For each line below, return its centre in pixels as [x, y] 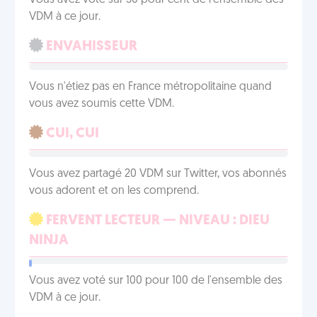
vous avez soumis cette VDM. [102, 104]
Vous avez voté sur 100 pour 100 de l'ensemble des [156, 281]
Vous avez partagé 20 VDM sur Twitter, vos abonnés [158, 174]
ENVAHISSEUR [90, 47]
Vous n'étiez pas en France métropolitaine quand [150, 87]
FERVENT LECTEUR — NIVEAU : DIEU [156, 221]
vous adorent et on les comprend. [114, 191]
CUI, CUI [71, 134]
